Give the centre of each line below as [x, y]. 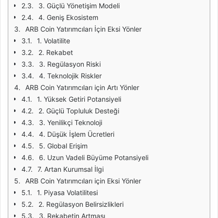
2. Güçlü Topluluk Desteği [79, 111]
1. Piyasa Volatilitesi [67, 192]
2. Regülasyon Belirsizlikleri [81, 204]
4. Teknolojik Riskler [70, 76]
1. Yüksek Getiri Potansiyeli [79, 99]
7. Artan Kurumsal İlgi [71, 169]
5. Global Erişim [63, 146]
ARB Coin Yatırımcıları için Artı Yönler [82, 87]
